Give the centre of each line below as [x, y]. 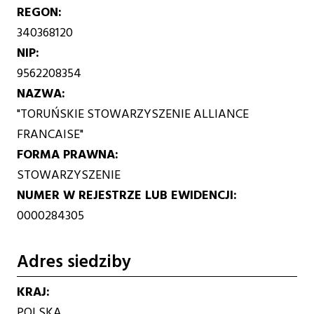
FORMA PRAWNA [66, 154]
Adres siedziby [74, 262]
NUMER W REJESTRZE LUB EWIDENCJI [125, 195]
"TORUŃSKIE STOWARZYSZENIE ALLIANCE [133, 114]
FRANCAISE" [50, 134]
